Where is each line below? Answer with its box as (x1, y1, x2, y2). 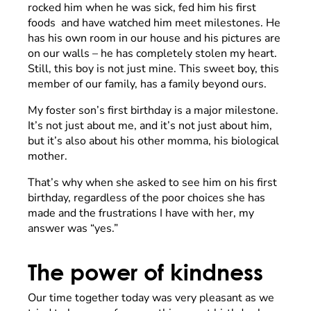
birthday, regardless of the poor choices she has (28, 190, 265, 205)
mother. (28, 148, 67, 164)
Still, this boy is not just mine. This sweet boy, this (28, 60, 279, 76)
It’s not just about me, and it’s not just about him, (28, 117, 272, 133)
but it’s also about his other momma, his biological (28, 133, 279, 149)
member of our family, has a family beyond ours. (28, 76, 267, 92)
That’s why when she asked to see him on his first (28, 174, 277, 190)
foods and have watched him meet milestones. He (28, 15, 280, 31)
